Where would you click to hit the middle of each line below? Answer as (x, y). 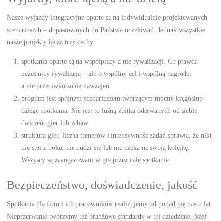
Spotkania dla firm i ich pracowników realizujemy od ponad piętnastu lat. (110, 204)
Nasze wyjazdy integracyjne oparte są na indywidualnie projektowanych (107, 17)
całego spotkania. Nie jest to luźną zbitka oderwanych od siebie (110, 111)
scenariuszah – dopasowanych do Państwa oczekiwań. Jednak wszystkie (106, 29)
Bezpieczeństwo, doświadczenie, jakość (103, 185)
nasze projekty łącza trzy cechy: (51, 42)
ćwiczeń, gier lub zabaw (55, 123)
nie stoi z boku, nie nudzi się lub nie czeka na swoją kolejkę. (106, 148)
